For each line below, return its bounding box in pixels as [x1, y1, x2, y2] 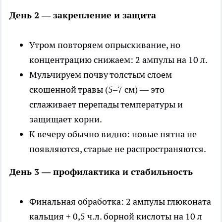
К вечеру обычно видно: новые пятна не [29, 128, 197, 140]
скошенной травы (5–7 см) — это [29, 83, 165, 95]
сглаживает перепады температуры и [29, 98, 183, 110]
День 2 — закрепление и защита [9, 9, 156, 21]
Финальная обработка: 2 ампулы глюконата [29, 195, 211, 207]
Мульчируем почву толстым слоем [29, 68, 172, 80]
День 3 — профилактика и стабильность [9, 166, 193, 177]
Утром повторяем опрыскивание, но [29, 39, 180, 51]
